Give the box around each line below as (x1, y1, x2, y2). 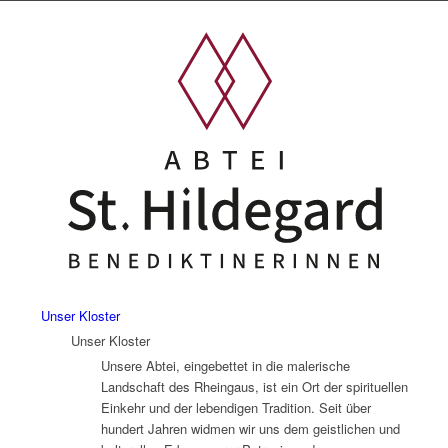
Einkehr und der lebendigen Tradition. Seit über (100, 397, 371, 417)
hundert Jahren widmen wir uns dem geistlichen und (100, 418, 400, 438)
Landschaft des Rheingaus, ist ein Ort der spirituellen (100, 376, 408, 396)
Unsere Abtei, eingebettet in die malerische (100, 355, 350, 375)
